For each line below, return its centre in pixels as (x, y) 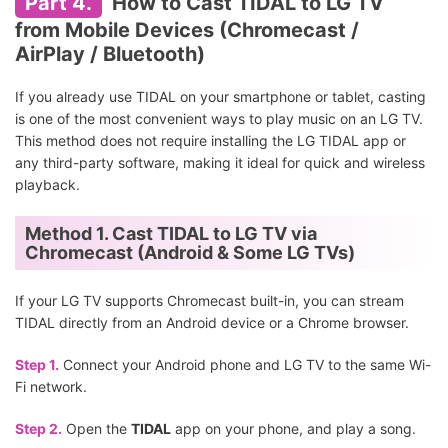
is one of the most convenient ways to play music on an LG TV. (219, 119)
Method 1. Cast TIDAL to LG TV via (171, 234)
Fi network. (51, 387)
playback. (47, 185)
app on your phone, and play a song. (293, 429)
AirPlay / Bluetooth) (110, 54)
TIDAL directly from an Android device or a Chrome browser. (212, 323)
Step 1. (37, 365)
